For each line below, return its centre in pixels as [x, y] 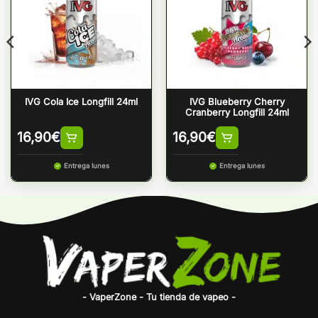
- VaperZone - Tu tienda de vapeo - [159, 297]
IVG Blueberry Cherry [237, 101]
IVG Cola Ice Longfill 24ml [81, 101]
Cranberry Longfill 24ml [237, 112]
